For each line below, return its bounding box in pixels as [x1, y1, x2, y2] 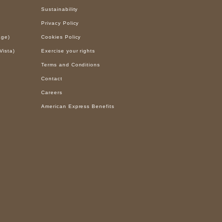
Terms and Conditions [41, 61, 101, 67]
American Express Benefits [41, 103, 114, 109]
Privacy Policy [41, 20, 79, 26]
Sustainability [41, 6, 78, 12]
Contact [41, 75, 62, 81]
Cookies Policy [41, 34, 81, 40]
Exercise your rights [41, 48, 96, 54]
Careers [41, 89, 62, 95]
